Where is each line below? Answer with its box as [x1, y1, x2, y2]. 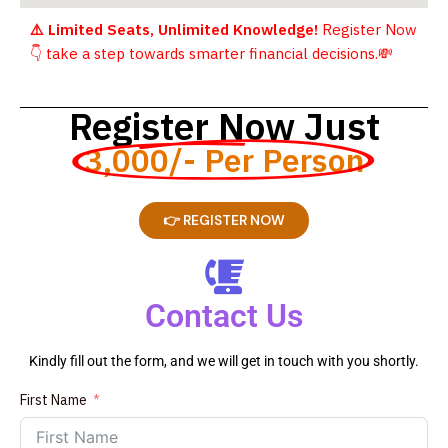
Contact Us [145, 297, 303, 336]
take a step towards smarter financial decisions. [42, 43, 378, 63]
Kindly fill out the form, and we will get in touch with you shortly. [29, 353, 419, 370]
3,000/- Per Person [84, 139, 364, 182]
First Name [20, 391, 87, 410]
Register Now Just [68, 102, 380, 151]
